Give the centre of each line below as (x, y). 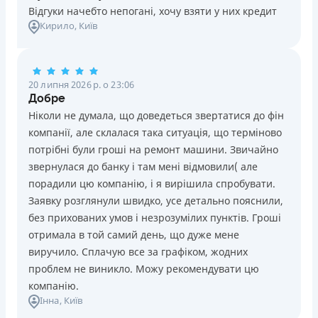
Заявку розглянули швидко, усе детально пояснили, (156, 200)
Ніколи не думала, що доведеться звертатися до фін (156, 115)
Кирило (57, 25)
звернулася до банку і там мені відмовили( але (143, 166)
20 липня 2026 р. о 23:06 (82, 84)
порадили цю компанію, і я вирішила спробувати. (152, 183)
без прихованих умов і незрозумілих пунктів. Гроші (155, 217)
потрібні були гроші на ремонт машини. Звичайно (153, 149)
